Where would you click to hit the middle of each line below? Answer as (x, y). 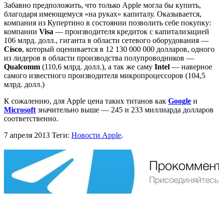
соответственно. (31, 118)
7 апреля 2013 (27, 135)
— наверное (191, 66)
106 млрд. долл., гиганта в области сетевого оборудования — (106, 40)
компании (22, 31)
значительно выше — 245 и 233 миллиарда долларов (125, 109)
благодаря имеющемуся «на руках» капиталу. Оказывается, (103, 14)
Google (180, 101)
